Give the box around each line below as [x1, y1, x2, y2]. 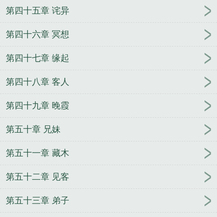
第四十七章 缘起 [6, 53, 69, 63]
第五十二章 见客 [6, 172, 69, 182]
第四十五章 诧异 [6, 6, 69, 16]
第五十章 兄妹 [6, 124, 61, 135]
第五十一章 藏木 [6, 148, 69, 158]
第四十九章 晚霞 [6, 101, 69, 111]
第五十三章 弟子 [6, 196, 69, 206]
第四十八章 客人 [6, 77, 69, 87]
